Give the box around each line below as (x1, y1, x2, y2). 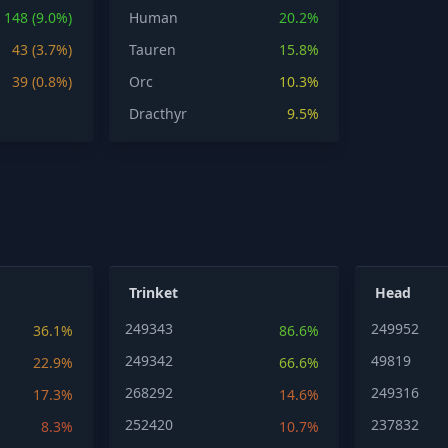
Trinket (128, 283, 178, 302)
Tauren (128, 40, 176, 59)
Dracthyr (128, 104, 187, 123)
